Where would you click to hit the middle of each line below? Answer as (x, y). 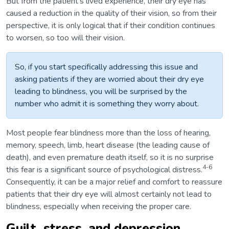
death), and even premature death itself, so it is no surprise (110, 157)
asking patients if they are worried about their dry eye (109, 79)
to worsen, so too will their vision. (65, 38)
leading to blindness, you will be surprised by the (101, 91)
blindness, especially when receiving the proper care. (99, 206)
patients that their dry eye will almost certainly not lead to (109, 194)
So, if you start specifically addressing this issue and (106, 67)
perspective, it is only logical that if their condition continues (111, 25)
